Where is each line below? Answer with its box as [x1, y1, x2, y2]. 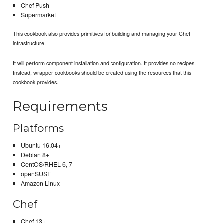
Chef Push [20, 1, 49, 10]
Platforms [13, 122, 64, 135]
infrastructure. [13, 38, 46, 47]
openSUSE [20, 169, 51, 178]
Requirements [13, 97, 108, 114]
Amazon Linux [20, 178, 60, 188]
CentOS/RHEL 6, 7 [20, 159, 72, 169]
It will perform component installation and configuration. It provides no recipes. [13, 58, 196, 67]
